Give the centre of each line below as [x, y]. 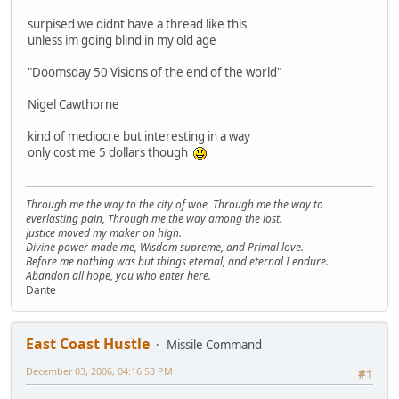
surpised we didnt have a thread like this [137, 24]
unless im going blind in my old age [122, 40]
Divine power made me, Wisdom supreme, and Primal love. [165, 248]
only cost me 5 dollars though [110, 152]
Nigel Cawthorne [73, 104]
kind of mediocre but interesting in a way [139, 136]
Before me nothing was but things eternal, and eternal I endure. [177, 262]
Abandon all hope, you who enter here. [118, 276]
